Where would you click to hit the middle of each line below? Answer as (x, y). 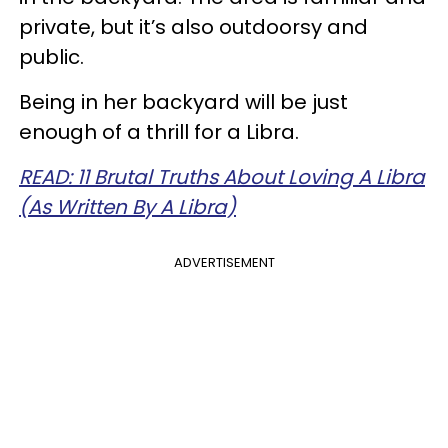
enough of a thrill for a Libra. (159, 131)
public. (51, 56)
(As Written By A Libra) (127, 206)
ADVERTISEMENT (224, 262)
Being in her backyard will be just (183, 101)
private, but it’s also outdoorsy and (193, 26)
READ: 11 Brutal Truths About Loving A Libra (222, 176)
